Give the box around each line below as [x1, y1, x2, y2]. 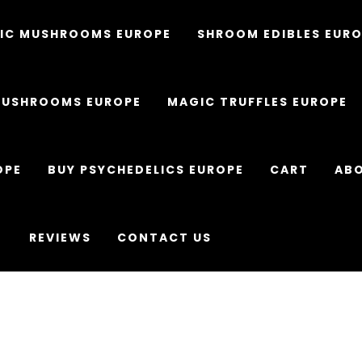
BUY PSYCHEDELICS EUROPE [48, 162, 245, 178]
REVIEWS [28, 229, 91, 246]
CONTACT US [116, 229, 212, 246]
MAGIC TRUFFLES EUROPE [166, 94, 347, 110]
